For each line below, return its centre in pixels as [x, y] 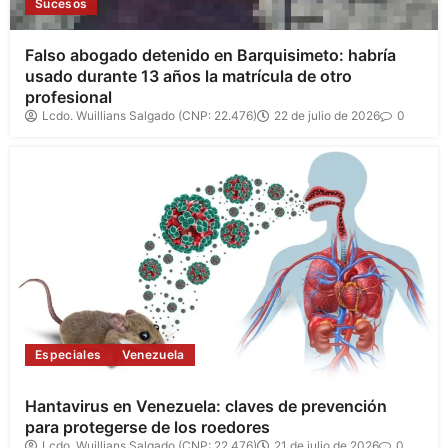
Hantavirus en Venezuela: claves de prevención [206, 406]
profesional [68, 96]
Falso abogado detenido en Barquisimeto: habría [210, 54]
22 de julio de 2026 [327, 115]
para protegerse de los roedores [147, 427]
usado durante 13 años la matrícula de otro [188, 75]
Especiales [68, 355]
